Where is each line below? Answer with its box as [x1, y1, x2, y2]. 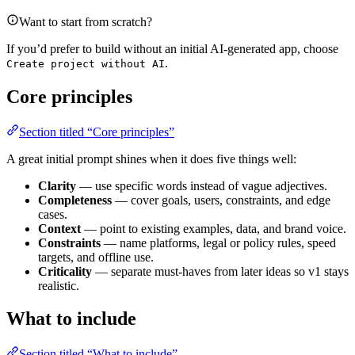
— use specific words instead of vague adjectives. [76, 178, 327, 193]
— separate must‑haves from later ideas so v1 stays [92, 264, 349, 278]
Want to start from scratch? [19, 14, 152, 29]
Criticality [38, 264, 92, 278]
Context [38, 221, 81, 235]
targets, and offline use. [38, 250, 154, 264]
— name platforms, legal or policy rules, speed [101, 235, 336, 250]
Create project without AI [6, 57, 165, 70]
